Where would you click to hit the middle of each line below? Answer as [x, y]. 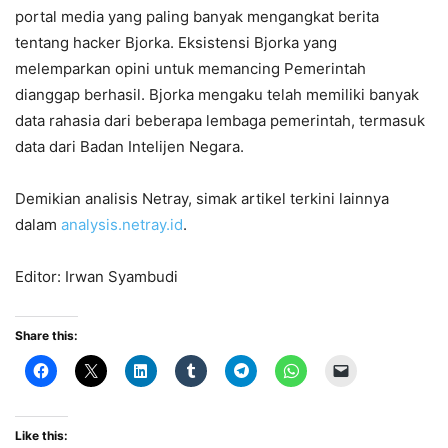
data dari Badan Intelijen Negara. [133, 146]
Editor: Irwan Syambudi [96, 276]
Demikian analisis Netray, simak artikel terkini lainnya [202, 198]
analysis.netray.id [122, 224]
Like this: [41, 435]
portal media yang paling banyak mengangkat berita [197, 16]
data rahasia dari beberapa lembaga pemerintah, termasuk [220, 120]
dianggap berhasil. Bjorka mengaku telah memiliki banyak [217, 94]
